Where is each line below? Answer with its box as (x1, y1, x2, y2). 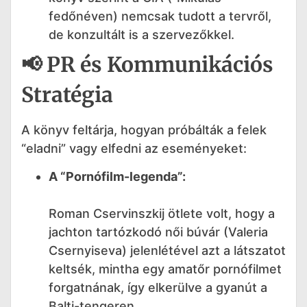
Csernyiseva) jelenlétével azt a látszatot (49, 243, 286, 258)
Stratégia (21, 81, 113, 108)
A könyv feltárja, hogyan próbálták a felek (21, 122, 267, 137)
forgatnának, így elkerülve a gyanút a (49, 280, 267, 295)
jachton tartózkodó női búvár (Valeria (49, 224, 268, 239)
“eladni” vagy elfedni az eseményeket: (21, 140, 247, 156)
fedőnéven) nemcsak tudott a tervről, (49, 8, 271, 23)
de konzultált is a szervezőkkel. (49, 27, 234, 42)
